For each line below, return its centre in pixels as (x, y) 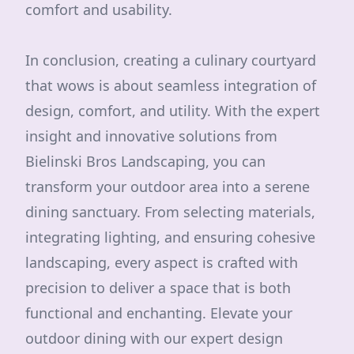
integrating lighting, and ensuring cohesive (170, 237)
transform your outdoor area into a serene (168, 186)
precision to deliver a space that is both (158, 288)
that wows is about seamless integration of (171, 85)
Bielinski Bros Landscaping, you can (145, 161)
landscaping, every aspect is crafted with (162, 262)
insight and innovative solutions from (151, 136)
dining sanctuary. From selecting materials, (170, 212)
